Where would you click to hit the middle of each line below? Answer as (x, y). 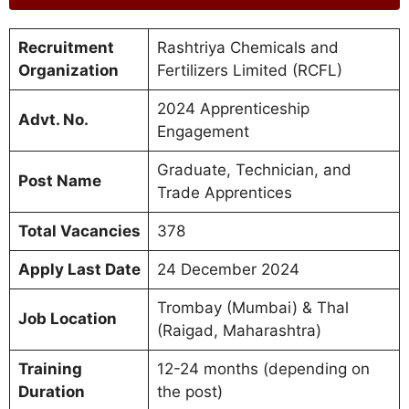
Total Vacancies (79, 231)
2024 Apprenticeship (233, 108)
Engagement (203, 131)
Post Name (59, 180)
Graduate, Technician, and (254, 169)
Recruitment (66, 47)
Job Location (67, 318)
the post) (189, 391)
